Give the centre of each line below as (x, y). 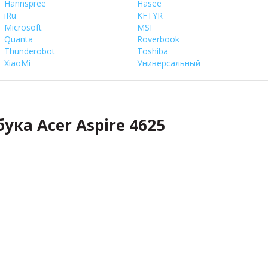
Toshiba (153, 51)
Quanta (19, 39)
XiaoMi (17, 63)
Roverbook (158, 39)
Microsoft (23, 27)
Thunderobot (30, 51)
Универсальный (169, 63)
